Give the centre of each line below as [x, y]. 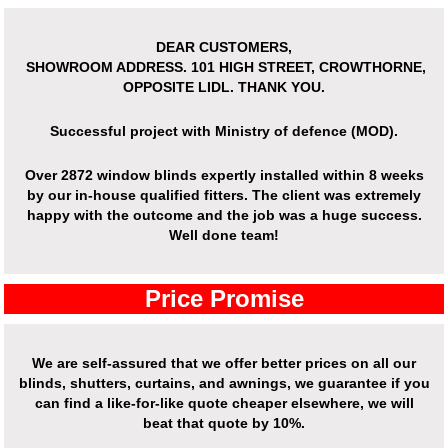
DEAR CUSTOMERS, [224, 47]
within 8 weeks [371, 175]
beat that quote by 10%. [224, 423]
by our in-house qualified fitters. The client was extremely [224, 195]
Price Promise [224, 299]
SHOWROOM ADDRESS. [106, 67]
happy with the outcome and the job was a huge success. [224, 215]
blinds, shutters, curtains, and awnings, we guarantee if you [224, 383]
